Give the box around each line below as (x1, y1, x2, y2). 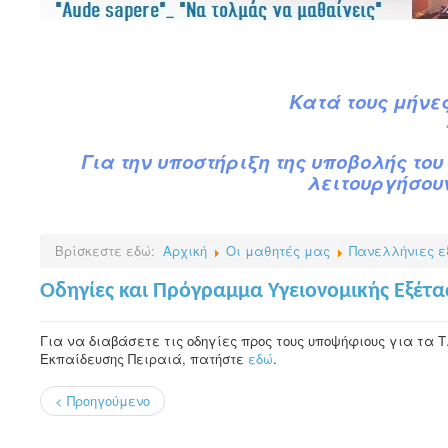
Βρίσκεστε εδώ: (55, 241, 163, 260)
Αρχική (163, 241, 207, 260)
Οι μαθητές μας (226, 241, 330, 260)
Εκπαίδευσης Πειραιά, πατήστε (40, 349, 248, 368)
